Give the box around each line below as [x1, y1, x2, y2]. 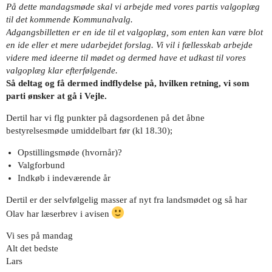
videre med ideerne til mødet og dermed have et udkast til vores [6, 53, 246, 63]
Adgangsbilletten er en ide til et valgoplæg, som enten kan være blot [6, 27, 263, 38]
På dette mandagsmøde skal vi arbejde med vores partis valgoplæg [6, 2, 260, 12]
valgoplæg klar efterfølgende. [6, 66, 118, 76]
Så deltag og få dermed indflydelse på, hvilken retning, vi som [6, 78, 250, 89]
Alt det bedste [6, 243, 58, 254]
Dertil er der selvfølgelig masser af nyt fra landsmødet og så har [6, 195, 247, 205]
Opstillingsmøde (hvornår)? [17, 148, 122, 158]
